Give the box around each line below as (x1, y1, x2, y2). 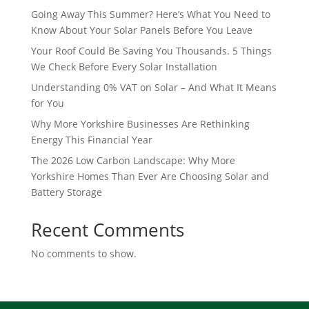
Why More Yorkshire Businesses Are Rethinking (30, 117, 250, 130)
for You (30, 96, 64, 110)
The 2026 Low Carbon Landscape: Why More (30, 153, 235, 167)
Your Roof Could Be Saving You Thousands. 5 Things (30, 43, 272, 57)
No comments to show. (30, 246, 137, 260)
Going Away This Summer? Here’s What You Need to (30, 7, 270, 21)
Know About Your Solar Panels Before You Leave (30, 23, 252, 37)
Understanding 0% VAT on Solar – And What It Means (30, 80, 277, 94)
